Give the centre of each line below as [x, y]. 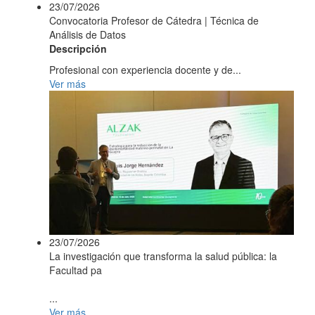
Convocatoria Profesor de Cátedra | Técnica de [154, 20]
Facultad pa [76, 270]
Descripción [78, 48]
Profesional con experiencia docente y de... [145, 69]
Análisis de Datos [88, 34]
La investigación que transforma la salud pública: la [163, 256]
